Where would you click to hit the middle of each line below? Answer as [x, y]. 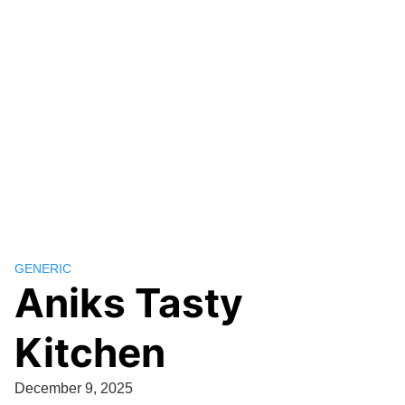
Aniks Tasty [129, 303]
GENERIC [43, 268]
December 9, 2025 [74, 388]
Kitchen [90, 353]
